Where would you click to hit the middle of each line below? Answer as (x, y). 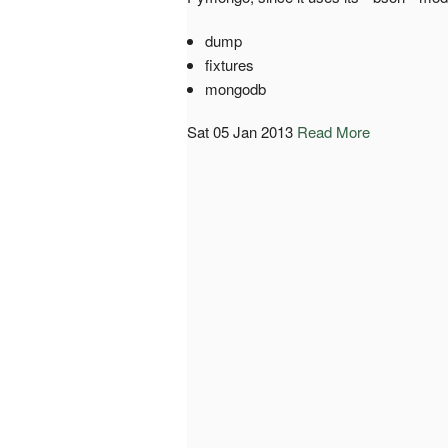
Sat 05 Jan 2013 (240, 131)
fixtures (229, 64)
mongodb (235, 88)
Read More (333, 131)
